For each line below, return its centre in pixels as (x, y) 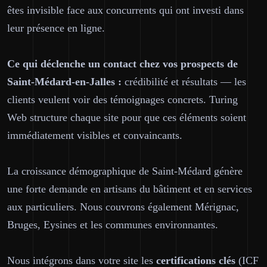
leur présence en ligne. (56, 28)
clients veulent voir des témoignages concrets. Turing (122, 100)
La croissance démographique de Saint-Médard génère (125, 171)
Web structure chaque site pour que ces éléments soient (127, 117)
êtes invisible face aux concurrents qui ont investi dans (125, 10)
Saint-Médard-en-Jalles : (64, 82)
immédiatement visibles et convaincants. (95, 135)
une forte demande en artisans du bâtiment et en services (130, 189)
